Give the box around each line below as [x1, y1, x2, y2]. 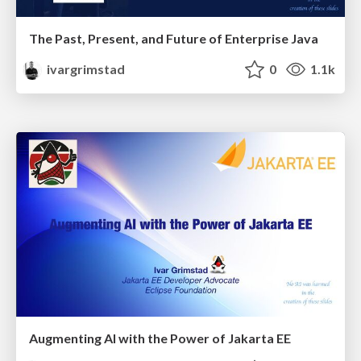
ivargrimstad [44, 60, 126, 77]
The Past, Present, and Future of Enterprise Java [29, 30, 318, 46]
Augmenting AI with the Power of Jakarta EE [29, 330, 291, 346]
